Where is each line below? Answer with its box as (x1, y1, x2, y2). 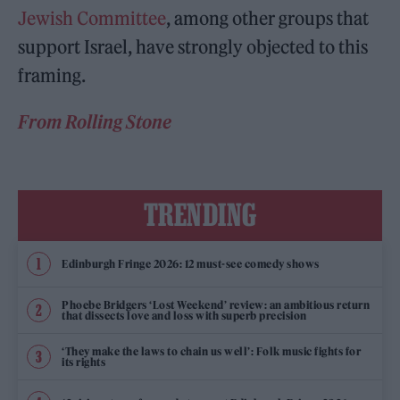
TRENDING (143, 197, 257, 231)
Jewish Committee (18, 7, 167, 29)
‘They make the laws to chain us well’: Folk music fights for (62, 344, 361, 358)
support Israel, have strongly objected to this (18, 36, 369, 58)
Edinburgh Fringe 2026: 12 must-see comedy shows (62, 256, 320, 271)
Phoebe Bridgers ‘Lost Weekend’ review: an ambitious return (62, 297, 370, 312)
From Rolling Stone (18, 111, 172, 133)
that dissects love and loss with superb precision (62, 308, 307, 322)
